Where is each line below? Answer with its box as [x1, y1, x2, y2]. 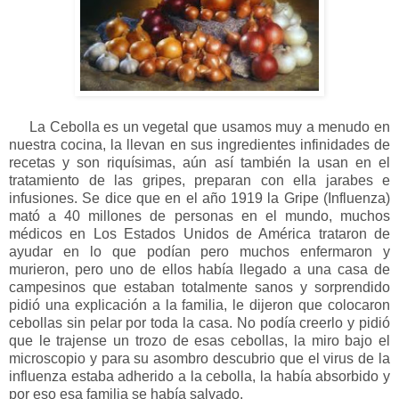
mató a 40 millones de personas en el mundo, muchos [9, 208, 390, 224]
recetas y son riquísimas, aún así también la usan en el [9, 154, 390, 170]
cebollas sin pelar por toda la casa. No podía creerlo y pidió [9, 314, 390, 330]
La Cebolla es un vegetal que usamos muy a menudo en [9, 118, 390, 134]
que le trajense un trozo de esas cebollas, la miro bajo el [9, 332, 390, 348]
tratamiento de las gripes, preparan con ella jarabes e [9, 172, 390, 188]
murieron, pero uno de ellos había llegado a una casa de [9, 261, 390, 277]
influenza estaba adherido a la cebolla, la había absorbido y [9, 368, 390, 384]
